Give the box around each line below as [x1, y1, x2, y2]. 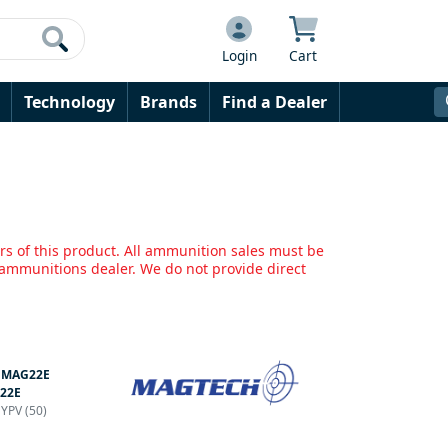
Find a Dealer [222, 91, 327, 113]
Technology [24, 91, 115, 113]
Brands [140, 91, 197, 113]
